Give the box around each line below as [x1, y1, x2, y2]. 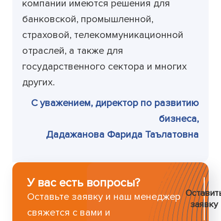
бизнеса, [159, 113, 199, 125]
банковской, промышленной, [22, 13, 154, 26]
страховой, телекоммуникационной [22, 29, 184, 41]
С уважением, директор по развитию [31, 97, 199, 110]
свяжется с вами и [27, 207, 111, 219]
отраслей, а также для [22, 45, 124, 57]
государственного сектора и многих [22, 61, 187, 73]
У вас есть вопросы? [27, 176, 141, 190]
